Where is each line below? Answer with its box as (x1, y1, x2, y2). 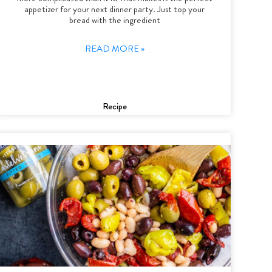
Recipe (102, 99, 127, 113)
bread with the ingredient (69, 13, 160, 27)
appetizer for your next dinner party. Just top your (24, 2, 205, 16)
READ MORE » (84, 41, 144, 55)
